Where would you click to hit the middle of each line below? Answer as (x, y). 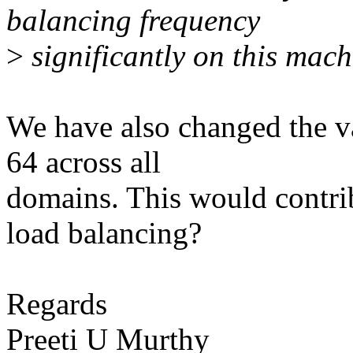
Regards (57, 304)
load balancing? (104, 233)
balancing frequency (133, 20)
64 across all (84, 162)
